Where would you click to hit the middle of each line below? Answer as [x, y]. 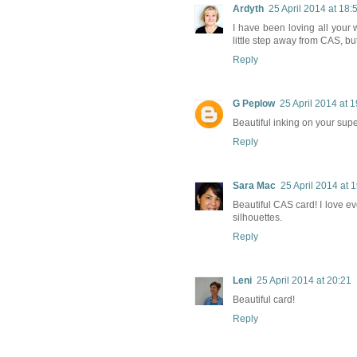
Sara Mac [254, 186]
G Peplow [254, 104]
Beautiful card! [264, 300]
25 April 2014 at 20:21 [304, 281]
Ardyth [248, 9]
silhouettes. [257, 218]
